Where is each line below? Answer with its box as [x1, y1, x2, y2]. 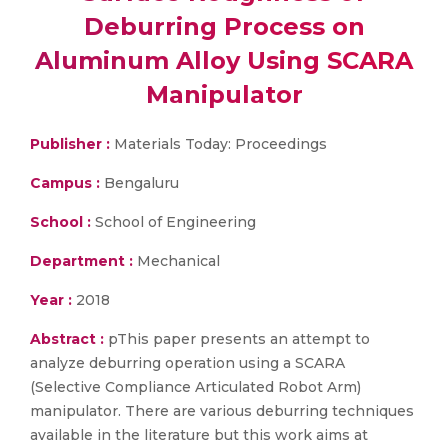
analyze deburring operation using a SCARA [30, 354, 345, 372]
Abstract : [30, 330, 108, 348]
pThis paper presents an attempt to [108, 330, 370, 348]
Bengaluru [100, 174, 179, 192]
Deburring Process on [83, 12, 365, 41]
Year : [30, 291, 72, 309]
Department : [30, 252, 133, 270]
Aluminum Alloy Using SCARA [35, 46, 413, 75]
